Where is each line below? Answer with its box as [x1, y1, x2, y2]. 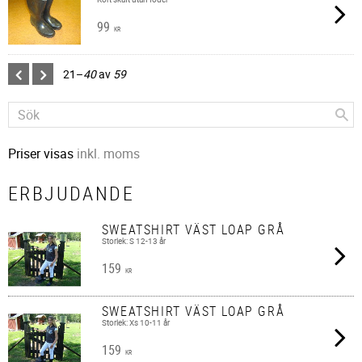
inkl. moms [77, 144, 140, 162]
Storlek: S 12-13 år [101, 235, 166, 246]
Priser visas [8, 144, 77, 162]
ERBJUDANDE [8, 179, 134, 206]
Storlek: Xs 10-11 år [101, 317, 170, 328]
